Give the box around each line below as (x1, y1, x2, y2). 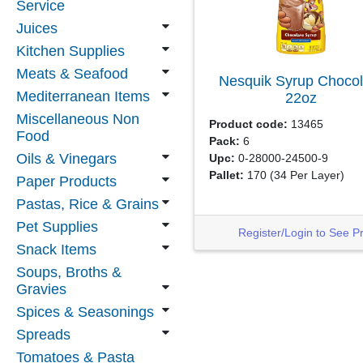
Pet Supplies (16, 219, 98, 235)
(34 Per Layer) (269, 168, 344, 181)
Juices (16, 20, 58, 36)
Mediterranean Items (16, 88, 150, 105)
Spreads (16, 327, 70, 343)
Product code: (208, 117, 288, 130)
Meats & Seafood (16, 66, 128, 82)
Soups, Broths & (16, 264, 122, 280)
